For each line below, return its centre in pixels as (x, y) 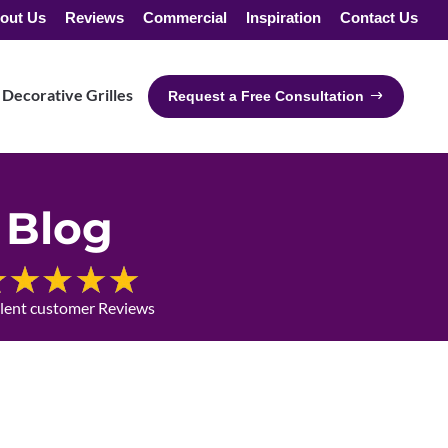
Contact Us (379, 17)
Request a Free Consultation (266, 96)
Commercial (185, 17)
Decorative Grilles (67, 94)
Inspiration (283, 17)
